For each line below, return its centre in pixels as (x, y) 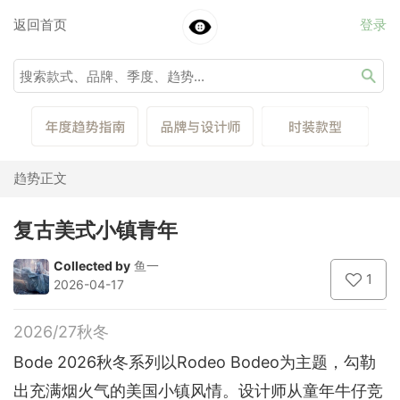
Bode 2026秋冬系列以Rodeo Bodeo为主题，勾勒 (195, 362)
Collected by (92, 265)
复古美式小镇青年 (96, 230)
